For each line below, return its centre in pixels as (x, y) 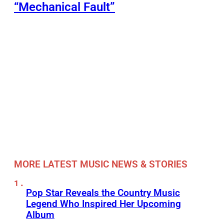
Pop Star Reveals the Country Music (103, 192)
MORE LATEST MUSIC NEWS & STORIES (101, 164)
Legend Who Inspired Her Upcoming (103, 203)
